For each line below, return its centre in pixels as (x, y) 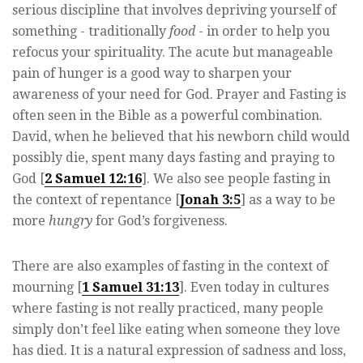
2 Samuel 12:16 (93, 178)
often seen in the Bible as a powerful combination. (167, 115)
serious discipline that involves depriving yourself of (174, 10)
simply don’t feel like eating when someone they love (176, 329)
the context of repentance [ (96, 199)
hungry (70, 220)
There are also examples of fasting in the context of (170, 266)
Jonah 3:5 (210, 199)
